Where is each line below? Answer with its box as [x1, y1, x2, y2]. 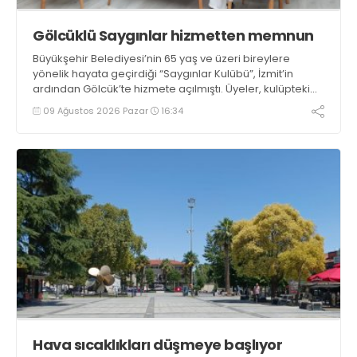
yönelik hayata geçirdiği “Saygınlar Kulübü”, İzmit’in [33, 65, 293, 81]
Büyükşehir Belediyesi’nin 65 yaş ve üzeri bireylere [33, 50, 290, 66]
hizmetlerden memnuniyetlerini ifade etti [33, 96, 242, 112]
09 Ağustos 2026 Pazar [41, 104, 151, 117]
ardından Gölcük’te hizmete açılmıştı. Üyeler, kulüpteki [33, 80, 310, 96]
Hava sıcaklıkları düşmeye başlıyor [33, 335, 282, 355]
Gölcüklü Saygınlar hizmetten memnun [33, 25, 314, 45]
